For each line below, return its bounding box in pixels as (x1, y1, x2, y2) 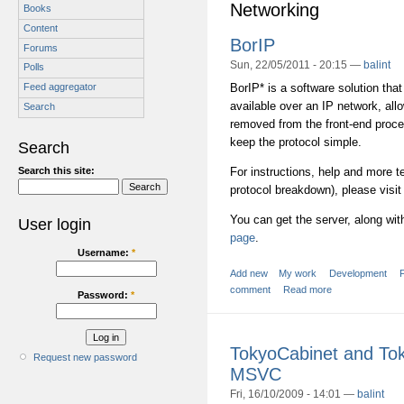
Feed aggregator (23, 81, 96, 93)
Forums (23, 41, 58, 53)
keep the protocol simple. (230, 135, 362, 150)
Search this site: (18, 165, 95, 176)
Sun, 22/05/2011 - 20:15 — (230, 58, 363, 71)
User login (18, 216, 91, 234)
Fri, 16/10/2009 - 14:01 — (230, 387, 357, 400)
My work (279, 268, 317, 280)
